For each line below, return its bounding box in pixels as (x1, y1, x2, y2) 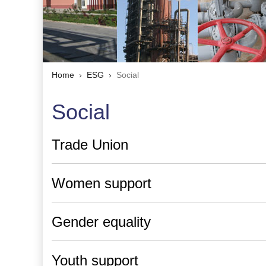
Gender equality (52, 214, 151, 230)
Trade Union (52, 137, 128, 153)
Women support (52, 175, 151, 191)
